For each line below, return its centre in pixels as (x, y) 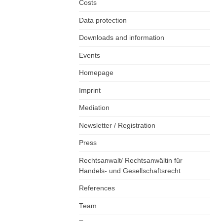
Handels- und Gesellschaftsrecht (130, 171)
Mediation (94, 108)
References (97, 188)
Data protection (103, 20)
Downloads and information (122, 38)
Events (90, 55)
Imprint (90, 90)
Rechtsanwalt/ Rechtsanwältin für (131, 160)
